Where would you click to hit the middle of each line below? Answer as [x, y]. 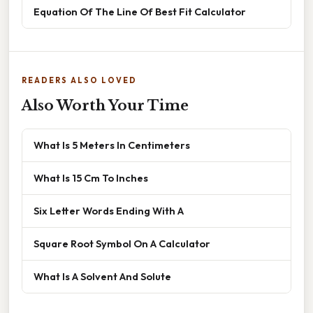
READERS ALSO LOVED [79, 80]
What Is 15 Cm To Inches [91, 177]
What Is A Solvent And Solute [102, 276]
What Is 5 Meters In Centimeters [112, 145]
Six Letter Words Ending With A [109, 210]
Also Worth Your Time [105, 105]
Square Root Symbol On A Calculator [122, 243]
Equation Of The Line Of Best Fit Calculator [140, 11]
